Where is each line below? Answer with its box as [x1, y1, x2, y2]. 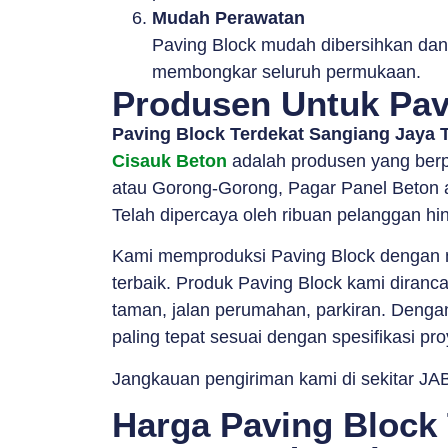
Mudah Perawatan [152, 7, 305, 28]
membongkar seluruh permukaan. [152, 61, 421, 82]
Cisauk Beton [112, 150, 227, 171]
